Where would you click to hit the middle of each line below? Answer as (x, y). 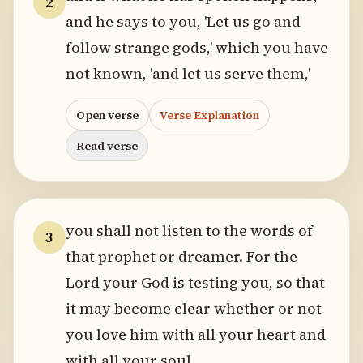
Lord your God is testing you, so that (195, 282)
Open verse (107, 115)
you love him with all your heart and (196, 334)
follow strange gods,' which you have (197, 47)
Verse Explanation (209, 115)
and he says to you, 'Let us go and (183, 21)
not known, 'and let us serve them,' (188, 73)
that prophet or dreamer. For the (181, 256)
